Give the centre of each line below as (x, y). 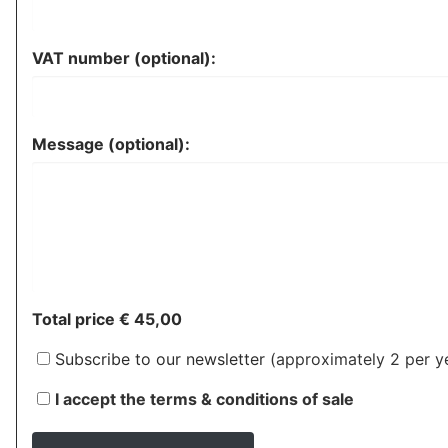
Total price (75, 319)
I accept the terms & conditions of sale (204, 399)
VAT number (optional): (124, 57)
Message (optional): (111, 144)
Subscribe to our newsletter (160, 359)
